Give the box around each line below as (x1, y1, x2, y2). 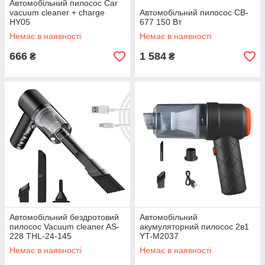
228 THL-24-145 (9, 231, 72, 241)
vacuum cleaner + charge (9, 8, 105, 17)
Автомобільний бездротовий (9, 212, 119, 222)
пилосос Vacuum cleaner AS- (9, 222, 119, 231)
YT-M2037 (140, 231, 179, 241)
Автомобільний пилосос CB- (140, 8, 248, 17)
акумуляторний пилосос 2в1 (140, 222, 249, 231)
